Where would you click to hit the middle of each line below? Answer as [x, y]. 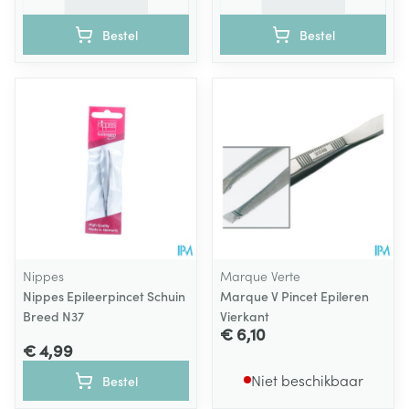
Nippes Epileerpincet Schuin [104, 296]
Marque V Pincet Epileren [294, 296]
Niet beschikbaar [307, 380]
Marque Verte [260, 276]
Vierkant [245, 316]
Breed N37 [53, 316]
